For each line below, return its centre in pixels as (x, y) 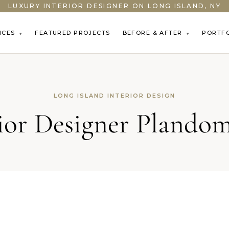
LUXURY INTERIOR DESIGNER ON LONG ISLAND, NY (114, 6)
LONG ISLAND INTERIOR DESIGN (114, 96)
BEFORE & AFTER (154, 33)
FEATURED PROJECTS (73, 33)
